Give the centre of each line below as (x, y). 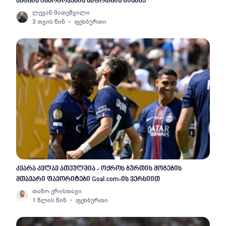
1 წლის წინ (49, 200)
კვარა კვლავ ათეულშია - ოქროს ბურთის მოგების (99, 169)
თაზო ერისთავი (57, 191)
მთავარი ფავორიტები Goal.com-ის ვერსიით (88, 179)
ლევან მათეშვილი (61, 13)
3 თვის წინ (49, 22)
